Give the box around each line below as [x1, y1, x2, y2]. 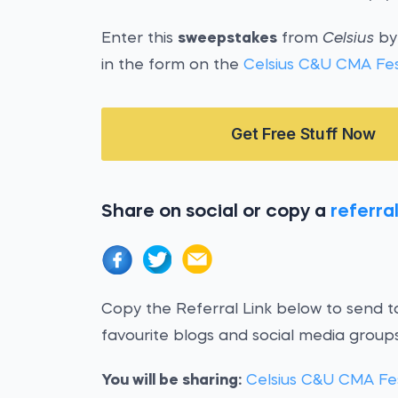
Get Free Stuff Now [231, 124, 376, 143]
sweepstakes [178, 31, 278, 46]
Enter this [101, 31, 179, 46]
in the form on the [101, 58, 244, 73]
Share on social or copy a [101, 203, 331, 221]
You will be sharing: [101, 373, 243, 388]
